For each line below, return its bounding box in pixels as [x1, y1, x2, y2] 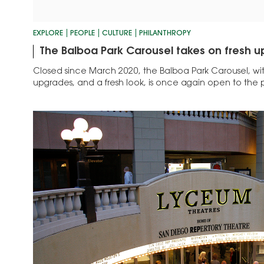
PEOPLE [70, 30, 95, 38]
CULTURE [102, 30, 132, 38]
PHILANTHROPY [139, 30, 191, 38]
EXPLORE [33, 30, 63, 38]
